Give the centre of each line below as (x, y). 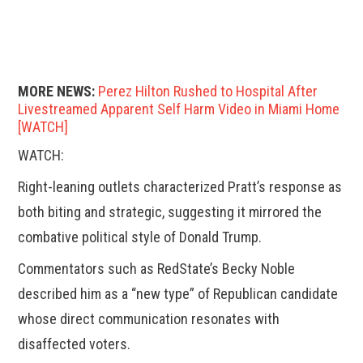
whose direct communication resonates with (149, 319)
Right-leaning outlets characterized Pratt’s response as (180, 187)
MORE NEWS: (57, 92)
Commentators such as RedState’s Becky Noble (157, 269)
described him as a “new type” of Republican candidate (178, 294)
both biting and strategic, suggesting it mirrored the (170, 212)
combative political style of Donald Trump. (140, 237)
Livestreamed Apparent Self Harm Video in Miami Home (179, 109)
